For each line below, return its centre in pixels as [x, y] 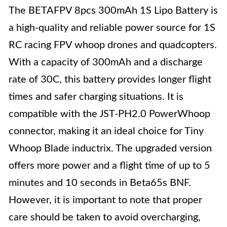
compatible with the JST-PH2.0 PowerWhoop [109, 114]
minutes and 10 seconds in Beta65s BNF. [100, 183]
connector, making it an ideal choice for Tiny [106, 131]
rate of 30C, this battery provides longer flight [110, 80]
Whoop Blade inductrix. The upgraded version [110, 148]
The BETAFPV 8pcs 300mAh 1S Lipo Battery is [113, 11]
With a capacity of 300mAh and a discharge [106, 62]
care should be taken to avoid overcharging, [105, 217]
